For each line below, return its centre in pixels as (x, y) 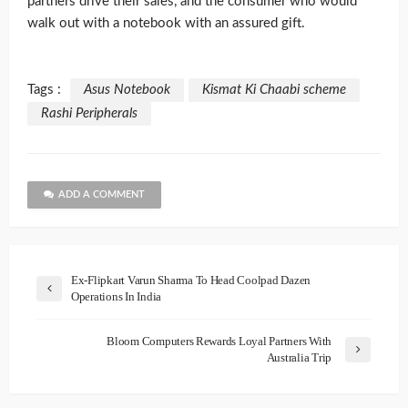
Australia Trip (299, 358)
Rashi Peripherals (89, 114)
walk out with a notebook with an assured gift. (166, 24)
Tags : (44, 90)
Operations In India (117, 297)
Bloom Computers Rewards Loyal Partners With (219, 342)
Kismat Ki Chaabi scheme (274, 90)
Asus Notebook (127, 90)
